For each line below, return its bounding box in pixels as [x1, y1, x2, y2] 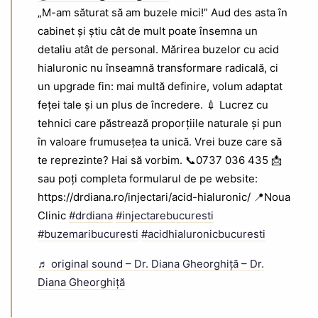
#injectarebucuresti [116, 209, 214, 223]
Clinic [38, 209, 69, 223]
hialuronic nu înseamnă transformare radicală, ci [38, 61, 278, 75]
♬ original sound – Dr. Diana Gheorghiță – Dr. [38, 257, 264, 271]
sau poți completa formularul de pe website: [38, 172, 258, 186]
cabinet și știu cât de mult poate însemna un [38, 24, 258, 38]
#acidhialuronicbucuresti [141, 227, 265, 241]
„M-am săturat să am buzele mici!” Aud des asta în [38, 6, 287, 20]
